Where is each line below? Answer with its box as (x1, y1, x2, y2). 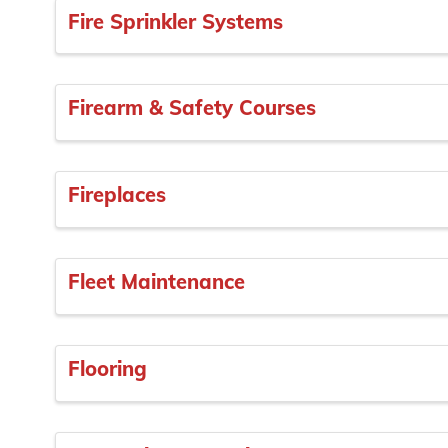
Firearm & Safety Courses (68, 95, 316, 121)
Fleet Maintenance (68, 269, 245, 295)
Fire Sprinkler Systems (68, 8, 283, 34)
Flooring (68, 355, 147, 381)
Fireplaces (68, 182, 166, 208)
